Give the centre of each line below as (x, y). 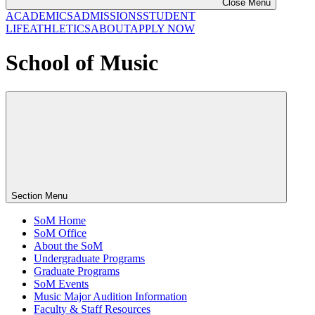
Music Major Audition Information (110, 296)
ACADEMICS (39, 16)
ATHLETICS (60, 28)
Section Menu (41, 195)
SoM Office (60, 233)
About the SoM (68, 245)
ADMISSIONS (108, 16)
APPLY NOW (162, 28)
